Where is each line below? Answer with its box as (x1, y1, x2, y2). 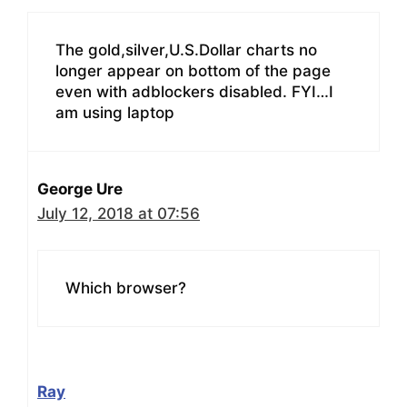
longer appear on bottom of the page (55, 61, 331, 80)
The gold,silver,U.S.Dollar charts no (55, 40, 317, 59)
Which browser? (65, 279, 186, 298)
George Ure (37, 179, 123, 198)
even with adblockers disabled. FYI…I (55, 82, 333, 101)
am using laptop (55, 103, 174, 122)
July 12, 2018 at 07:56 (37, 203, 200, 223)
